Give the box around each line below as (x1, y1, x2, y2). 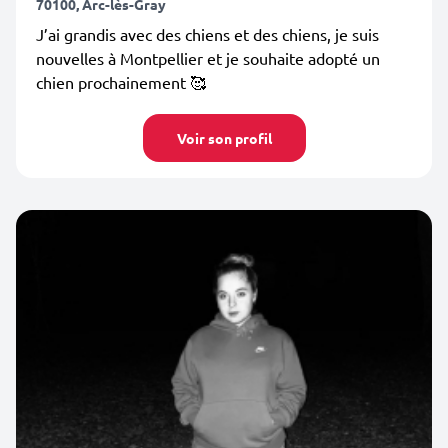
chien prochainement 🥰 (36, 72, 206, 92)
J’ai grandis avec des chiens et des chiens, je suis (36, 24, 379, 44)
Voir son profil (176, 129, 272, 147)
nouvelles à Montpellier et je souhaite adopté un (36, 48, 380, 68)
